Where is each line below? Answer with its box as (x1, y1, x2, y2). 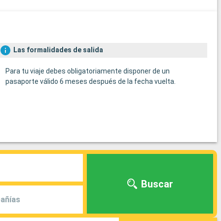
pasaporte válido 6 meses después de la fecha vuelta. (5, 77, 176, 86)
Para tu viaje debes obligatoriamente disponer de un (5, 67, 170, 75)
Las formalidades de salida (13, 46, 103, 54)
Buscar (141, 178, 173, 190)
